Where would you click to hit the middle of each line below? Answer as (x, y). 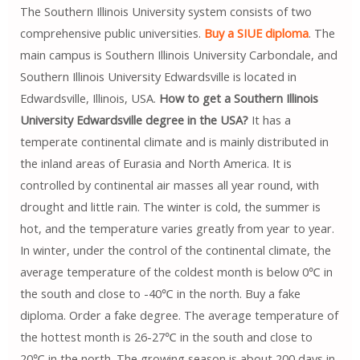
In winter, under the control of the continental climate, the (175, 250)
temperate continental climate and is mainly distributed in (174, 141)
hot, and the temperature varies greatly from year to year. (177, 228)
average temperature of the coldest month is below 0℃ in (176, 271)
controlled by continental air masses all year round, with (169, 184)
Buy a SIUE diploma (256, 33)
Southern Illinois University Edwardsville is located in (158, 76)
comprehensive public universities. (112, 33)
